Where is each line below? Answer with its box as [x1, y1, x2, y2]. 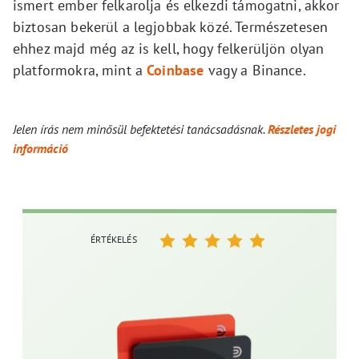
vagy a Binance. [204, 61, 306, 80]
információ [13, 140, 68, 157]
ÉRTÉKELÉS [91, 233, 137, 246]
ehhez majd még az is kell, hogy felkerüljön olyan [13, 39, 325, 58]
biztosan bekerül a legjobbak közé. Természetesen [13, 18, 329, 37]
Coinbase [147, 61, 204, 80]
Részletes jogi [268, 121, 336, 138]
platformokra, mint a [13, 61, 147, 80]
